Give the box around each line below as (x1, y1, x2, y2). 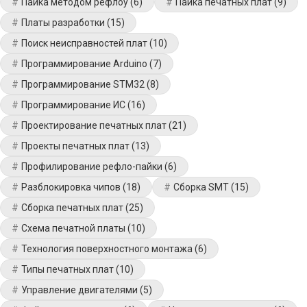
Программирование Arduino (21, 58, 147, 69)
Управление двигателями (21, 284, 138, 295)
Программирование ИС (21, 99, 125, 110)
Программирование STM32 (21, 79, 145, 90)
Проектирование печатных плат (21, 120, 167, 131)
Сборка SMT (173, 182, 229, 193)
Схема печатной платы (21, 223, 125, 234)
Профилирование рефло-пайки (21, 161, 162, 172)
